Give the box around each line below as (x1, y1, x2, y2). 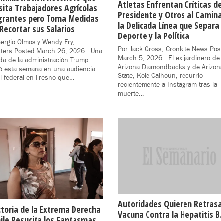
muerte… (118, 89, 144, 98)
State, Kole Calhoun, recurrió (118, 71, 203, 80)
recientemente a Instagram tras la (118, 80, 217, 89)
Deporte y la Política (118, 29, 189, 41)
